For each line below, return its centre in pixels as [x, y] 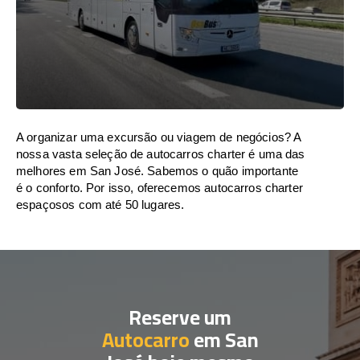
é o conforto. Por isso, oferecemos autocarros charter [160, 188]
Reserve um [180, 317]
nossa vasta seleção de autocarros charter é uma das [161, 154]
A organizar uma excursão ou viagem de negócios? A [159, 137]
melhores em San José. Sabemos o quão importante [157, 171]
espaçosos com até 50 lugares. [100, 205]
